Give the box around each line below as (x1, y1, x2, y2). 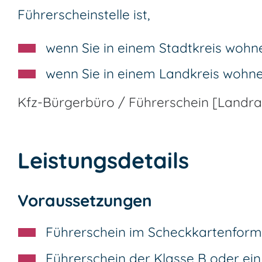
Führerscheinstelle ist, (18, 5, 150, 23)
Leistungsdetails (18, 146, 189, 174)
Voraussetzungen (18, 190, 152, 211)
